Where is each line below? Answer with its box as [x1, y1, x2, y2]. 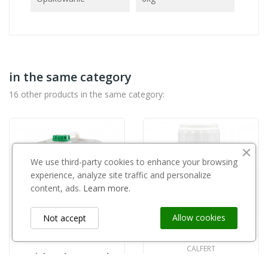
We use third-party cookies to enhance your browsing [31, 156, 237, 167]
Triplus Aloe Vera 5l [25, 251, 109, 262]
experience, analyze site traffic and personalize [31, 169, 211, 181]
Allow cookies [172, 212, 226, 223]
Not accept [43, 212, 86, 224]
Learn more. [83, 182, 130, 194]
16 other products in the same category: [9, 89, 165, 100]
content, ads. [31, 182, 83, 194]
